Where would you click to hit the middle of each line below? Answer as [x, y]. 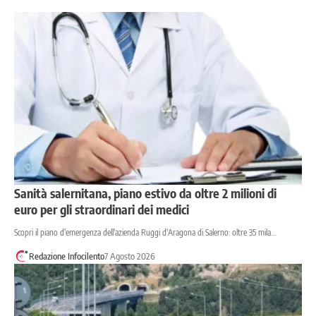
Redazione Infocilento [66, 256]
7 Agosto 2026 [129, 256]
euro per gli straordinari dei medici [102, 209]
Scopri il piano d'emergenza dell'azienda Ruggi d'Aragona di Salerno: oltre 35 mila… [145, 232]
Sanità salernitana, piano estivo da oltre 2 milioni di [145, 193]
